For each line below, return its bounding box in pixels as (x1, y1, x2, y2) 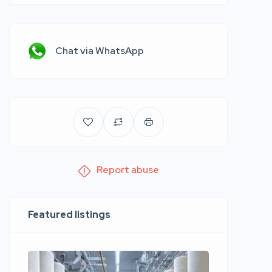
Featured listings (28, 208, 110, 221)
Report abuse (96, 163, 159, 176)
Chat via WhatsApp (55, 44, 144, 57)
